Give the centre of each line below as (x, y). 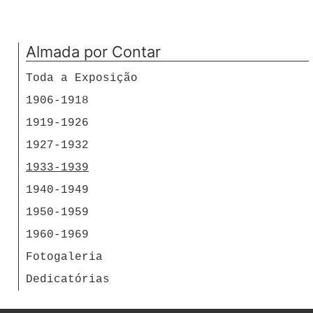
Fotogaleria (64, 257)
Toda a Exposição (82, 78)
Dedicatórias (68, 279)
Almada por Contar (93, 52)
